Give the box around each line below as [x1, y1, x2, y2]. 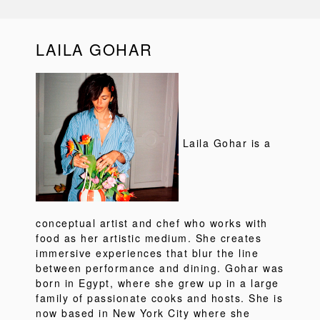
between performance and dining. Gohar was [36, 261, 284, 275]
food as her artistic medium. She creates [36, 231, 261, 245]
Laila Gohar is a [179, 135, 271, 150]
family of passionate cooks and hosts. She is [36, 291, 283, 305]
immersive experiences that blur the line [36, 246, 259, 260]
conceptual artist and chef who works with [36, 216, 268, 230]
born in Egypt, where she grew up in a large [36, 276, 279, 290]
